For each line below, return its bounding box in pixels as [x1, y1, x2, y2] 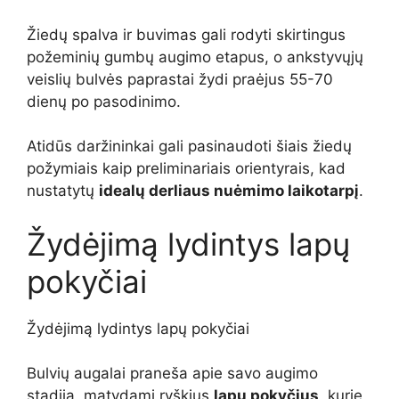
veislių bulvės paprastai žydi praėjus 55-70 [27, 69, 333, 88]
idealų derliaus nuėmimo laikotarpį [99, 182, 359, 200]
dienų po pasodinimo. [27, 92, 181, 110]
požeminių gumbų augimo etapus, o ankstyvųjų [27, 47, 363, 66]
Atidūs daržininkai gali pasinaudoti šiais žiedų [27, 137, 352, 156]
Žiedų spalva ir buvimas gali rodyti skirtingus [27, 25, 346, 44]
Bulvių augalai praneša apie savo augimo [27, 364, 318, 383]
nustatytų [27, 182, 99, 200]
